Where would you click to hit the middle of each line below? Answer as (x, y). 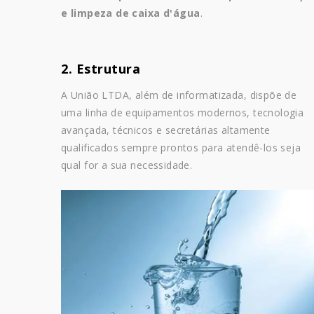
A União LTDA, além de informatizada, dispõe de (179, 95)
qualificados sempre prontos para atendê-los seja (181, 148)
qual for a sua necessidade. (127, 165)
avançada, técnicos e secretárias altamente (166, 130)
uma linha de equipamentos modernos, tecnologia (183, 113)
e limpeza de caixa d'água (131, 13)
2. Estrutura (101, 69)
